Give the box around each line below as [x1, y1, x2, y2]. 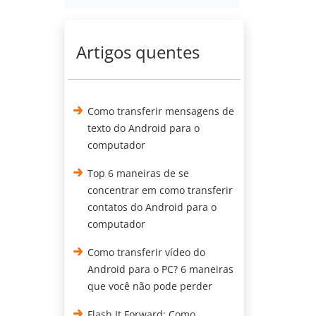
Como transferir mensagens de [87, 104, 235, 118]
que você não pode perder [87, 279, 213, 293]
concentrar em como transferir [87, 183, 233, 197]
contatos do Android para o [87, 200, 217, 214]
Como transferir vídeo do [87, 245, 206, 259]
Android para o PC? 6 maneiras [87, 262, 234, 276]
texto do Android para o [87, 121, 200, 135]
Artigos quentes [76, 40, 200, 63]
